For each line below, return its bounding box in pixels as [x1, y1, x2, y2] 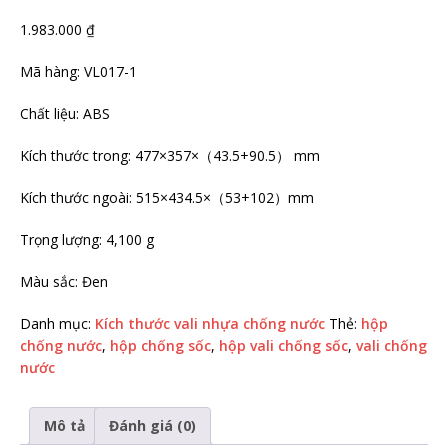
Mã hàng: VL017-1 [20, 62, 137, 81]
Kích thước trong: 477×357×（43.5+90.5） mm [20, 146, 320, 165]
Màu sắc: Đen [20, 272, 108, 291]
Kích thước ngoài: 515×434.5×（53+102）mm [20, 188, 314, 207]
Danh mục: [20, 314, 95, 333]
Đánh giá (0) [109, 416, 196, 435]
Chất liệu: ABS [20, 104, 110, 123]
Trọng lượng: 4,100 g [20, 230, 154, 249]
